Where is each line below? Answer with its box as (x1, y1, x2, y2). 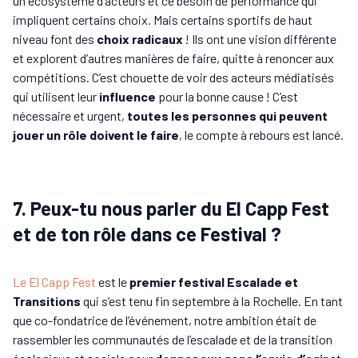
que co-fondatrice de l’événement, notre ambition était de (13, 312, 316, 328)
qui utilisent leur (13, 88, 99, 104)
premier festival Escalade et (129, 273, 298, 289)
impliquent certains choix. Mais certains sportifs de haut (13, 11, 312, 27)
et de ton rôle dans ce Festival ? (13, 221, 281, 245)
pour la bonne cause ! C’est (156, 88, 298, 104)
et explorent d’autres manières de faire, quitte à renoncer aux (13, 50, 334, 66)
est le (96, 273, 129, 289)
